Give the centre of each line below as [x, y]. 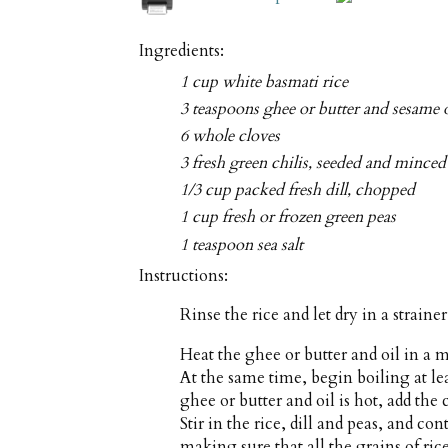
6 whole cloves [230, 136]
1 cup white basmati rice [264, 81]
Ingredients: [181, 50]
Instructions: [183, 275]
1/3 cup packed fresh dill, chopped [298, 190]
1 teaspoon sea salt [242, 244]
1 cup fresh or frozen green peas [288, 217]
